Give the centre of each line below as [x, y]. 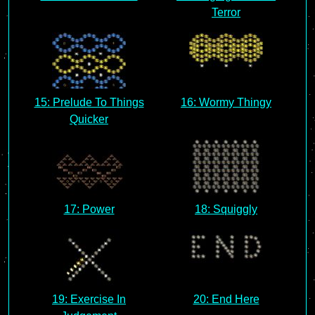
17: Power [89, 209]
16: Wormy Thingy [226, 102]
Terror [226, 12]
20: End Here [226, 299]
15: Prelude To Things [89, 102]
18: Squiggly [226, 209]
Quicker [89, 119]
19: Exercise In [89, 299]
